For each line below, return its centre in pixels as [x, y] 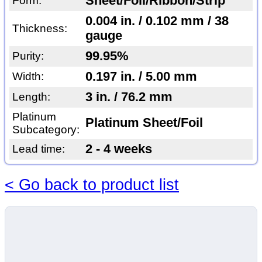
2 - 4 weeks [118, 149]
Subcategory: [46, 130]
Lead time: [38, 149]
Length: [31, 97]
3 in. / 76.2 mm [129, 97]
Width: [28, 77]
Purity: [28, 56]
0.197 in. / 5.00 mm [141, 77]
